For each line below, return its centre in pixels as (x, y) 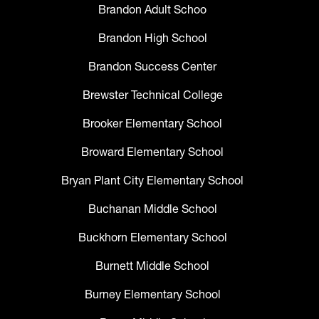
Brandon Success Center (152, 67)
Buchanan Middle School (152, 209)
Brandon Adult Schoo (152, 10)
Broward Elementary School (152, 152)
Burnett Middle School (152, 266)
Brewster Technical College (152, 95)
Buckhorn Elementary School (152, 237)
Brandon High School (152, 38)
